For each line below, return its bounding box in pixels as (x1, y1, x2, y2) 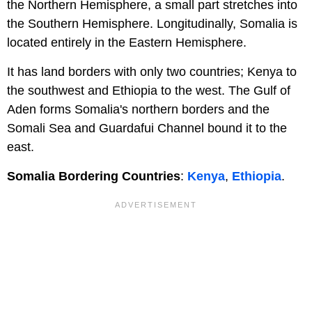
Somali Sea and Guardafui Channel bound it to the (7, 120, 287, 135)
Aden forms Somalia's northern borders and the (7, 102, 270, 116)
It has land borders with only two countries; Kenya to (7, 64, 297, 79)
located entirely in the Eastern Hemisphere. (7, 35, 247, 49)
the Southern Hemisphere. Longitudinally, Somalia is (7, 16, 297, 31)
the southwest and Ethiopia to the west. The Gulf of (7, 83, 290, 97)
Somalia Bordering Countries (7, 169, 180, 183)
